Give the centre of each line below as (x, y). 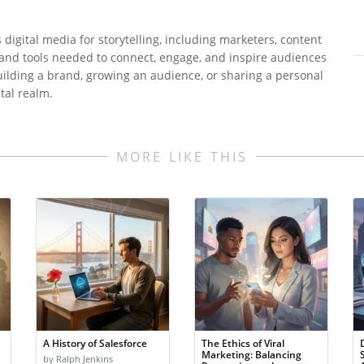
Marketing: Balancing (251, 355)
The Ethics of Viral (243, 343)
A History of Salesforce (95, 343)
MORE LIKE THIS (182, 157)
